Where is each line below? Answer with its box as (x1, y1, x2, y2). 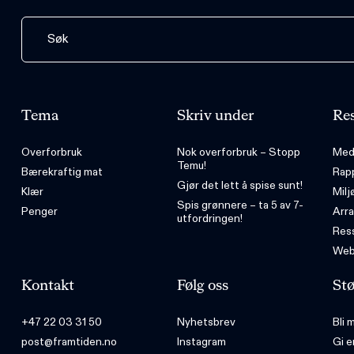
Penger (21, 204, 58, 219)
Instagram (176, 334, 226, 349)
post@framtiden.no (21, 334, 117, 349)
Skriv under (176, 109, 254, 123)
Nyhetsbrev (176, 314, 235, 330)
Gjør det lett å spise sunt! (176, 178, 303, 193)
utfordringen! (176, 211, 243, 226)
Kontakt (21, 279, 74, 293)
